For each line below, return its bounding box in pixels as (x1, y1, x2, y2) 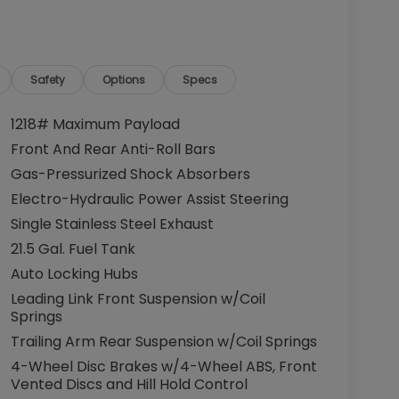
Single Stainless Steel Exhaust (10, 213, 214, 234)
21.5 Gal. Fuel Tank (10, 238, 135, 259)
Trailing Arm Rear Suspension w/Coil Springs (10, 330, 317, 352)
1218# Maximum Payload (10, 113, 180, 134)
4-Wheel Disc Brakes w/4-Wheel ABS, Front (10, 355, 317, 377)
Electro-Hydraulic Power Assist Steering (10, 188, 289, 209)
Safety (30, 71, 66, 87)
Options (102, 71, 146, 87)
